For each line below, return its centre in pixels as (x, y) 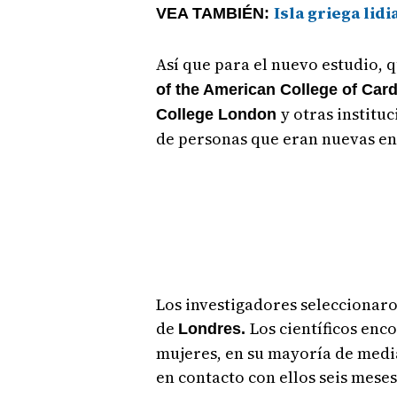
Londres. (214, 329)
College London (218, 115)
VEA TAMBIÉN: (214, 14)
